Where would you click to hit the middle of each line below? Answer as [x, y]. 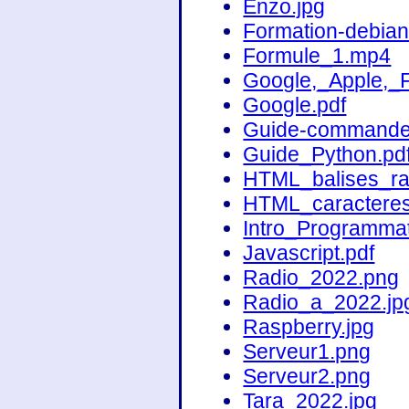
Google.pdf [295, 105]
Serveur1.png [307, 352]
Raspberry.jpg [309, 327]
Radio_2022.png [321, 278]
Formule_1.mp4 [317, 56]
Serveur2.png [307, 377]
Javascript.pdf [309, 253]
